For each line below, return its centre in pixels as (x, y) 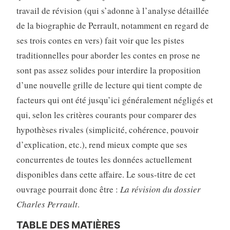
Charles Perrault (47, 204)
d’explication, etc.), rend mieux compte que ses (102, 145)
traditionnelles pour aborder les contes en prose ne (108, 55)
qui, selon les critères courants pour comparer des (106, 115)
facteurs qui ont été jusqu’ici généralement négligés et (114, 100)
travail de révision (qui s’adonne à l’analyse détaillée (112, 11)
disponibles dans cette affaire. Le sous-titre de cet (106, 175)
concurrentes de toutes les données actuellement (104, 160)
